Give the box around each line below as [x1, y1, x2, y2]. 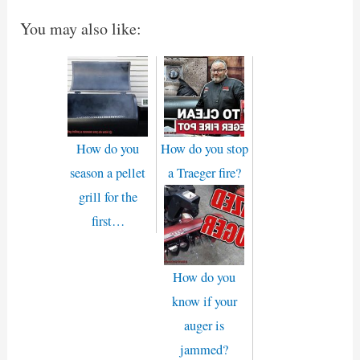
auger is [184, 317, 224, 335]
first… [91, 212, 125, 231]
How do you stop [160, 140, 248, 158]
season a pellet [70, 164, 145, 182]
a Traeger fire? [167, 164, 241, 182]
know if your [171, 292, 237, 311]
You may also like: [20, 18, 142, 40]
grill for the [78, 188, 137, 207]
